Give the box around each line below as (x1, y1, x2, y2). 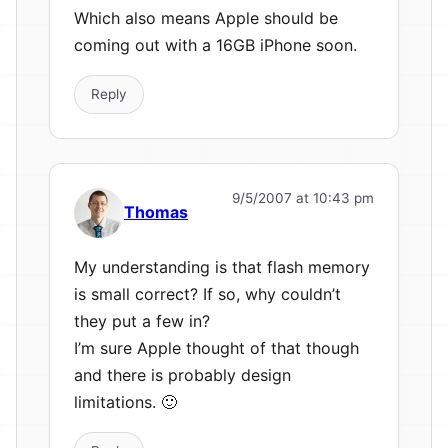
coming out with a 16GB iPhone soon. (74, 34, 357, 55)
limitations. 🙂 (74, 391, 177, 412)
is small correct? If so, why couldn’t (74, 283, 341, 304)
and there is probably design (74, 364, 291, 385)
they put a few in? (74, 310, 210, 331)
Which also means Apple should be (74, 7, 338, 28)
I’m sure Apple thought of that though (74, 337, 359, 358)
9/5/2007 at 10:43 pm (232, 189, 374, 206)
